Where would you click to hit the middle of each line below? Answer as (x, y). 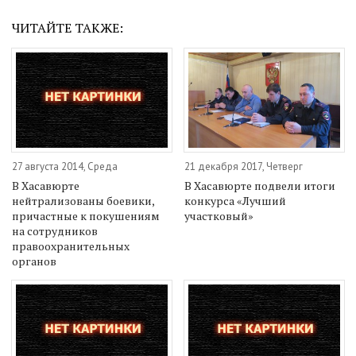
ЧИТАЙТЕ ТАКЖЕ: (68, 27)
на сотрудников (55, 231)
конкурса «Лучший (236, 201)
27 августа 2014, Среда (65, 167)
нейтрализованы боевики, (83, 201)
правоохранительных (71, 246)
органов (34, 261)
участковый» (219, 216)
